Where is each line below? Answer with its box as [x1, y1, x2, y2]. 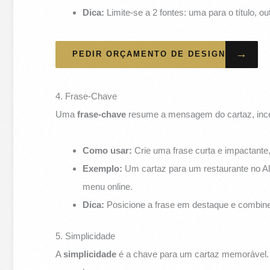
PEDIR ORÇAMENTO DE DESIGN [72, 49, 226, 58]
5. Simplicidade [55, 231, 116, 242]
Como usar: [83, 145, 133, 155]
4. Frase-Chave [55, 90, 118, 101]
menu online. [83, 181, 133, 192]
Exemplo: [83, 163, 123, 174]
